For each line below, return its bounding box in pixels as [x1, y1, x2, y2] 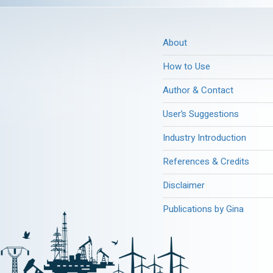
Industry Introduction [163, 131, 246, 144]
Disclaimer [163, 179, 205, 192]
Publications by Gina [163, 202, 244, 216]
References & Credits [163, 155, 249, 168]
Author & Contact [163, 83, 233, 97]
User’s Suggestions [163, 107, 239, 121]
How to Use [163, 60, 210, 73]
